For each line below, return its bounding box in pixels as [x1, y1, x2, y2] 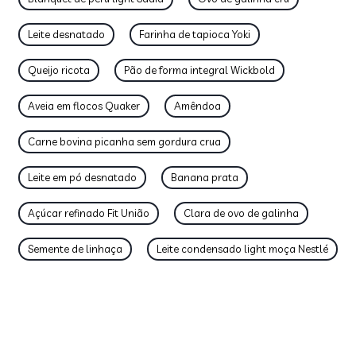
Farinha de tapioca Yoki [139, 28, 250, 41]
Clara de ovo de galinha [184, 207, 299, 219]
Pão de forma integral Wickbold [124, 64, 275, 76]
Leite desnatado [28, 28, 105, 41]
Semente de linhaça [28, 242, 122, 255]
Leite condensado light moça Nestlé [157, 242, 328, 255]
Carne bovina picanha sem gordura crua [28, 135, 221, 148]
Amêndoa [174, 99, 221, 112]
